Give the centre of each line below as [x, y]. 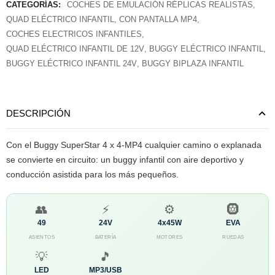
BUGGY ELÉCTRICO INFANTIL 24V [72, 63]
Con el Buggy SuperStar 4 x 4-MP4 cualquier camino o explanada [134, 145]
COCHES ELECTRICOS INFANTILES [74, 34]
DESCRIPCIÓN [38, 113]
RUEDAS [233, 237]
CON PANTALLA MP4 [158, 19]
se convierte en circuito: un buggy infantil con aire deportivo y [125, 160]
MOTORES [169, 237]
